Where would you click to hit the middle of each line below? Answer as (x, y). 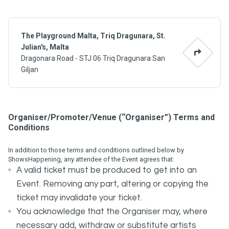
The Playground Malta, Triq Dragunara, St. (93, 36)
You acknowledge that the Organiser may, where (112, 212)
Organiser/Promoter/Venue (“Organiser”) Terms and (111, 117)
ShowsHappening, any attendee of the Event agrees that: (91, 159)
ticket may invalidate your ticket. (79, 198)
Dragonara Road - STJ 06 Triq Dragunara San (93, 58)
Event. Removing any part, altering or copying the (112, 184)
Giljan (30, 70)
